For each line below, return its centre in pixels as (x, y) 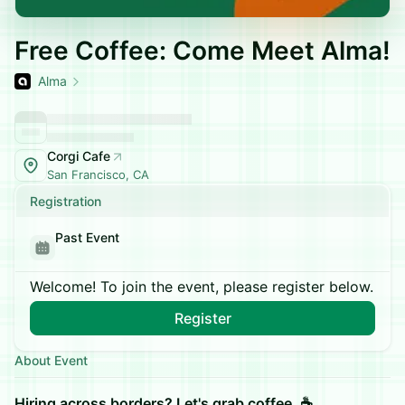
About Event (51, 360)
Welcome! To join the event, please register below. (202, 287)
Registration (66, 201)
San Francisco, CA (98, 174)
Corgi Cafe (79, 156)
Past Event (87, 237)
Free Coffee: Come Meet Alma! (202, 51)
